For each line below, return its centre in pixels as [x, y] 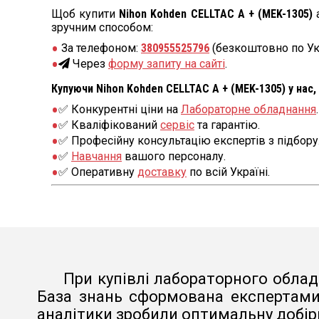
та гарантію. [227, 125]
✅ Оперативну [98, 172]
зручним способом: [102, 28]
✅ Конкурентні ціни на [120, 110]
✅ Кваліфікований [109, 125]
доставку [162, 172]
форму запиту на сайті [167, 64]
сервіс [177, 125]
